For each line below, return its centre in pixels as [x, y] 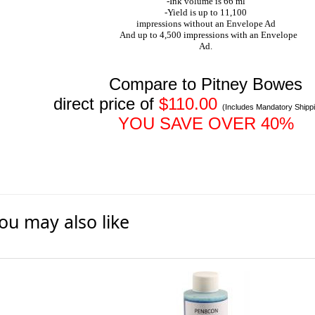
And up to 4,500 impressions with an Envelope [206, 35]
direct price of [106, 104]
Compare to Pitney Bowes [206, 84]
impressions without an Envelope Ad [206, 24]
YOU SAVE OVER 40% [206, 123]
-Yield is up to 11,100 [206, 12]
